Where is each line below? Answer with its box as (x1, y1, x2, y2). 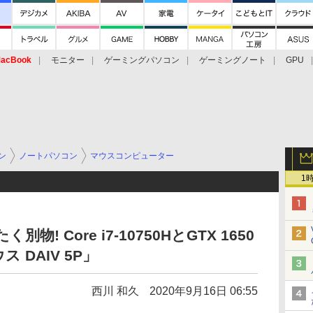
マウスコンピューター (90, 151, 174, 161)
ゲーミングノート (199, 55, 266, 65)
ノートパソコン (19, 151, 78, 161)
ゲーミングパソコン (104, 55, 180, 65)
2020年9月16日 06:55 (150, 285, 258, 297)
